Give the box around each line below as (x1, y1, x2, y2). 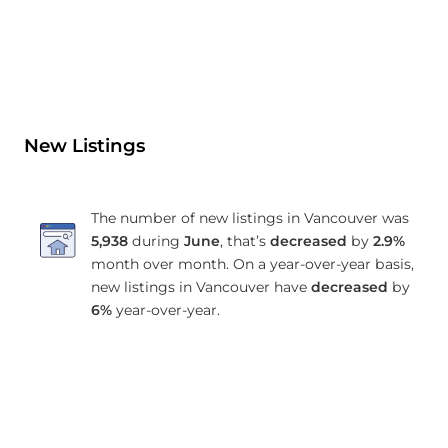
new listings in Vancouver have (90, 277, 311, 296)
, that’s (219, 231, 270, 250)
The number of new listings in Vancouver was (90, 208, 409, 227)
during (127, 231, 184, 250)
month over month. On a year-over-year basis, (90, 254, 414, 273)
